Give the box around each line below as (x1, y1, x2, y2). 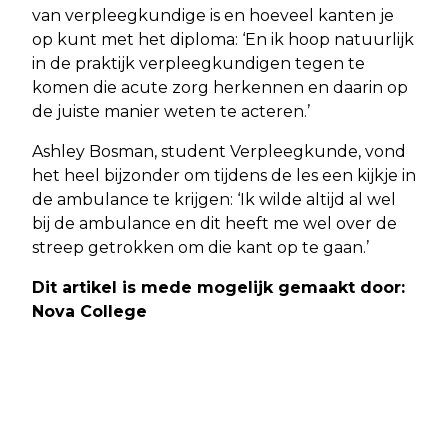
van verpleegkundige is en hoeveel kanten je (32, 6, 394, 25)
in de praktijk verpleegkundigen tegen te (32, 54, 365, 73)
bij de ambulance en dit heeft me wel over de (32, 214, 397, 233)
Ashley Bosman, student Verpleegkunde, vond (32, 142, 406, 161)
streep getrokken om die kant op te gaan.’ (32, 238, 369, 257)
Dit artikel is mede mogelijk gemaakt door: (32, 278, 405, 297)
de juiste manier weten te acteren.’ (32, 102, 310, 121)
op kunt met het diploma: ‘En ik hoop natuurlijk (32, 30, 414, 49)
